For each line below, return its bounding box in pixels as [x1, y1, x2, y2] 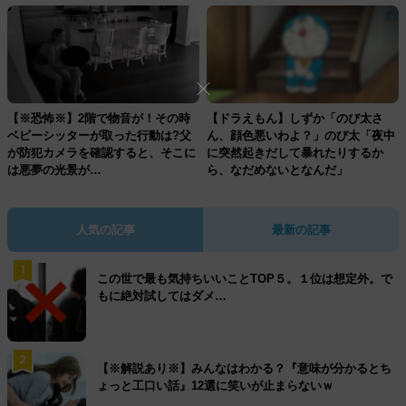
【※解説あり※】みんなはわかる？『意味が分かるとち [97, 362, 391, 376]
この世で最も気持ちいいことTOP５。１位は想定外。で [97, 272, 392, 286]
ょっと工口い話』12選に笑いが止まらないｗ [97, 379, 333, 393]
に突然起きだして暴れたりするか [207, 146, 383, 160]
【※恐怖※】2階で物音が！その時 [7, 111, 190, 126]
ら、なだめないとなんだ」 [207, 163, 348, 178]
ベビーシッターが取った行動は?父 [7, 129, 191, 143]
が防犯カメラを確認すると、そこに [7, 146, 196, 160]
